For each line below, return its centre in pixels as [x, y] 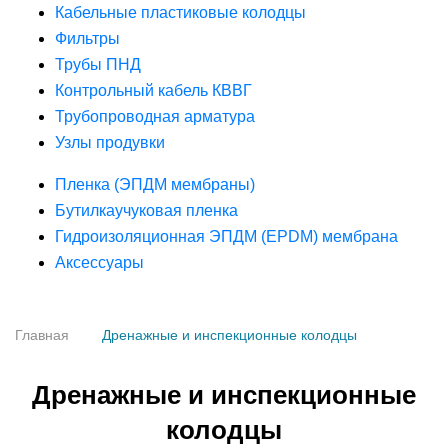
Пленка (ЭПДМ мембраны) [155, 184]
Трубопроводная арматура [155, 116]
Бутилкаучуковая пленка [146, 210]
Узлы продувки [110, 142]
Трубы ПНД [98, 64]
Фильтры [87, 38]
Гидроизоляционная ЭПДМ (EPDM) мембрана [226, 236]
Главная [42, 335]
